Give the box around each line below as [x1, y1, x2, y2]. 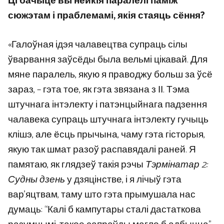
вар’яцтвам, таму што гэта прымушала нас [8, 187, 195, 203]
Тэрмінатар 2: [145, 157, 207, 173]
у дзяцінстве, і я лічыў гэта [65, 172, 181, 188]
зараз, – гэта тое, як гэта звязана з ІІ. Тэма [8, 82, 189, 98]
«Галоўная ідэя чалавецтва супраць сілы [8, 37, 187, 53]
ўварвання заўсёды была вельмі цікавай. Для [8, 52, 207, 68]
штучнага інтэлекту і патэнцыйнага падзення [8, 97, 207, 113]
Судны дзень [8, 172, 65, 188]
